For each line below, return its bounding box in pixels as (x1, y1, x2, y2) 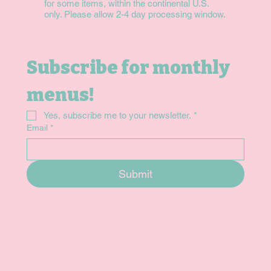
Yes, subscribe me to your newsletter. (44, 110, 191, 121)
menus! (27, 84, 94, 106)
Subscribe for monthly (27, 57, 230, 79)
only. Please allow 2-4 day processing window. (44, 9, 226, 20)
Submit (119, 168, 152, 181)
